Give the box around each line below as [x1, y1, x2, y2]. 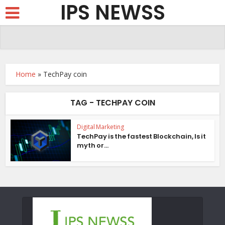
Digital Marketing [77, 123, 125, 131]
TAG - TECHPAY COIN [70, 97, 155, 108]
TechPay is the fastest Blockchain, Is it [77, 132, 206, 141]
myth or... [77, 141, 109, 150]
